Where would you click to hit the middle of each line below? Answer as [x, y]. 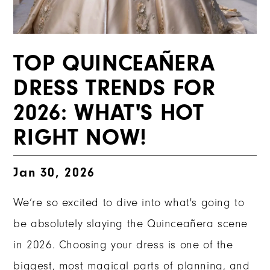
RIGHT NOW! [80, 138]
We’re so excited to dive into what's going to [129, 203]
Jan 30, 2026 [54, 172]
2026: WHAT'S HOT [109, 113]
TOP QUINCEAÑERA [114, 64]
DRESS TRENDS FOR [115, 88]
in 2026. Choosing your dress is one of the [123, 245]
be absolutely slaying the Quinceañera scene [131, 224]
